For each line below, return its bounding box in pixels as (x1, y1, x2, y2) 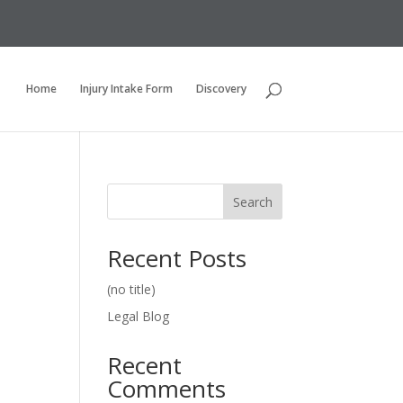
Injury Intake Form (79, 81, 173, 96)
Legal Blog (107, 308, 170, 325)
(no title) (107, 281, 157, 298)
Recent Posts (107, 242, 247, 274)
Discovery (195, 81, 246, 96)
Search (232, 193, 273, 210)
